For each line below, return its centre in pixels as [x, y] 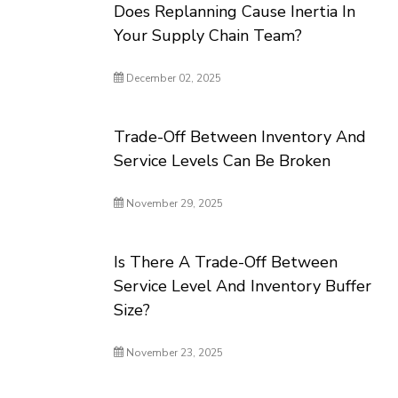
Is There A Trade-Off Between [226, 262]
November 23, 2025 [174, 353]
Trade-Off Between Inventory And [240, 137]
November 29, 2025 [174, 203]
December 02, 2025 [173, 78]
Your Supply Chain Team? [208, 36]
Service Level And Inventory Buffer [243, 286]
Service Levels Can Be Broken [223, 161]
